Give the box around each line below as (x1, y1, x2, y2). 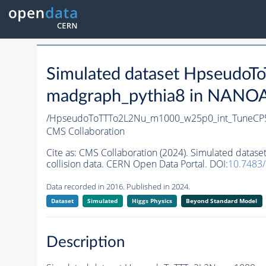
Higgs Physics (131, 197, 172, 205)
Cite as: (46, 146, 79, 160)
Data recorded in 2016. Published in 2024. (46, 181, 190, 192)
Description (46, 234, 125, 250)
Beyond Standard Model (186, 197, 258, 205)
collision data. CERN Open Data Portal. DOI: (46, 157, 228, 171)
